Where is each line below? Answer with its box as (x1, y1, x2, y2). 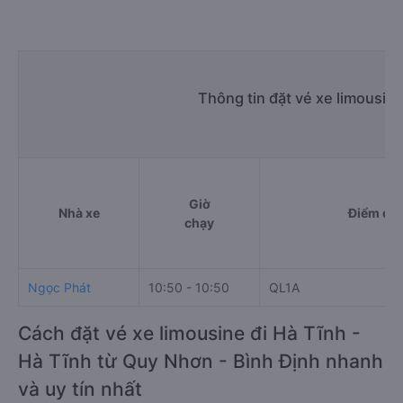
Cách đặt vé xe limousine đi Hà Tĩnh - (18, 322, 361, 345)
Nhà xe (58, 205, 100, 220)
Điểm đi (347, 205, 394, 220)
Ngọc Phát (28, 280, 91, 295)
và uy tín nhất (18, 378, 142, 400)
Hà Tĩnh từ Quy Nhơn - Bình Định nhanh (18, 350, 383, 372)
